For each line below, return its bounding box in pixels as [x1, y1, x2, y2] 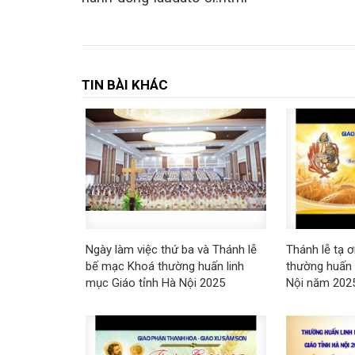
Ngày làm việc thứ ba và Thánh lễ [85, 242, 257, 258]
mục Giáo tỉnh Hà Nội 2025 [85, 276, 225, 291]
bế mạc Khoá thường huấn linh [85, 259, 244, 274]
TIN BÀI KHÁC [81, 76, 168, 93]
